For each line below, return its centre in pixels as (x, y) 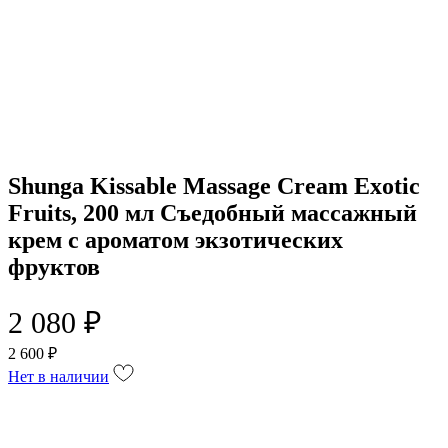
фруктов (54, 266)
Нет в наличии (58, 376)
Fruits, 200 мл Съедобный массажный (212, 212)
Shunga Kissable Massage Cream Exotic (214, 185)
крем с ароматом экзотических (175, 239)
